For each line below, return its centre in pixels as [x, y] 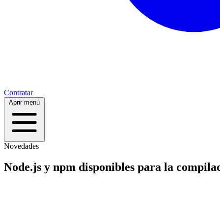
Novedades [21, 146]
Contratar [18, 92]
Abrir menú [24, 102]
